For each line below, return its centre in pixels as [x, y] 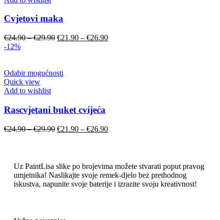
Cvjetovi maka [34, 19]
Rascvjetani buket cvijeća [55, 110]
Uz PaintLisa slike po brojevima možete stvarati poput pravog [109, 166]
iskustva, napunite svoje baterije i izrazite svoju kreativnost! [105, 184]
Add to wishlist [27, 91]
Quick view [22, 82]
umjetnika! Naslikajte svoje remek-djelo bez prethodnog [100, 175]
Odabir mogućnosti [34, 73]
